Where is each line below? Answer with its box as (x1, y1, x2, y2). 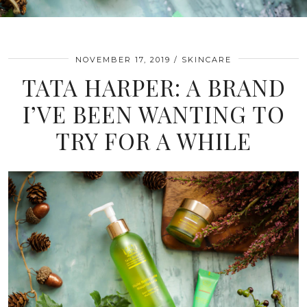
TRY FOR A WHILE (56, 125, 251, 156)
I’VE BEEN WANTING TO (22, 99, 285, 129)
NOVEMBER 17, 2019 (75, 55, 171, 64)
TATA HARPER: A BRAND (21, 72, 286, 102)
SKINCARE (182, 55, 232, 64)
